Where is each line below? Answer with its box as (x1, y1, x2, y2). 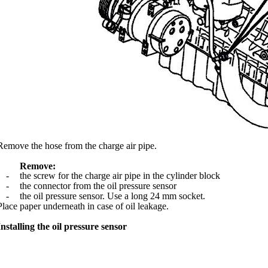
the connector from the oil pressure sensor (20, 180, 177, 191)
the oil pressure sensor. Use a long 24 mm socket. (20, 190, 206, 201)
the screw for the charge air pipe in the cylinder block (20, 170, 221, 181)
